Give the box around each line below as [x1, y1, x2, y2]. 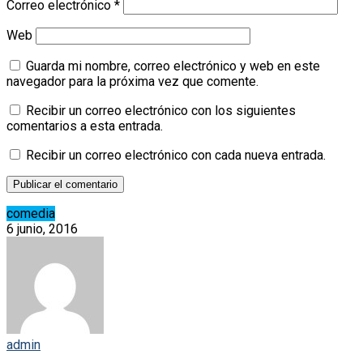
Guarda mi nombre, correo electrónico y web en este [26, 58, 320, 75]
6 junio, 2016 [6, 221, 78, 237]
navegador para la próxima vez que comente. [6, 74, 258, 90]
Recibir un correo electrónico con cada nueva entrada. [26, 147, 326, 164]
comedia [6, 206, 55, 222]
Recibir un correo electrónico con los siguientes [26, 103, 296, 119]
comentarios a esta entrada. [6, 118, 163, 135]
